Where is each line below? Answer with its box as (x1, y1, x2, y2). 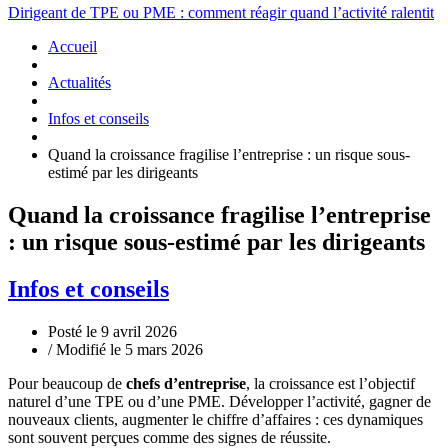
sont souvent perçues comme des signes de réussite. (8, 428, 331, 446)
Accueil (48, 38, 97, 55)
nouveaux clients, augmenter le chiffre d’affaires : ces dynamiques (8, 410, 423, 428)
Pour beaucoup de (8, 374, 126, 392)
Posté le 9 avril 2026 (48, 322, 181, 340)
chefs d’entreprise (126, 374, 246, 392)
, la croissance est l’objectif (246, 374, 415, 392)
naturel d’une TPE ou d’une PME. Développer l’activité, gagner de (8, 392, 431, 410)
